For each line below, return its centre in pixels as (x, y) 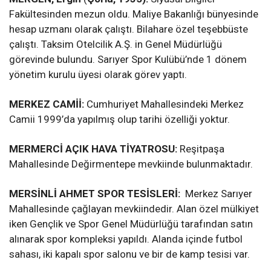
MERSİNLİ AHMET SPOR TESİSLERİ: (95, 194)
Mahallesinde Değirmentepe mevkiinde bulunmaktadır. (131, 164)
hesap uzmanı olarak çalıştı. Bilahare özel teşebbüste (129, 29)
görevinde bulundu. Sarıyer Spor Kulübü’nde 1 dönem (128, 60)
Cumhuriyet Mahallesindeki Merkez (164, 104)
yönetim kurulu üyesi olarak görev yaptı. (98, 75)
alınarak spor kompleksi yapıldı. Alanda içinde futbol (126, 239)
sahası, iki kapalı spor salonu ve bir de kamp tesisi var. (129, 254)
